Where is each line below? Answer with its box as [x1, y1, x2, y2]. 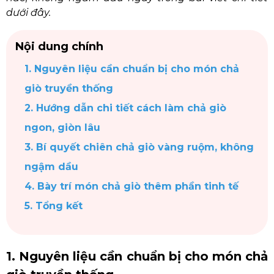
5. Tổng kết [24, 200, 83, 212]
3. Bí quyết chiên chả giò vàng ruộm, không [24, 141, 254, 153]
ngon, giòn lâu [24, 122, 100, 133]
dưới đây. [6, 7, 51, 18]
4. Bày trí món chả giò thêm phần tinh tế [24, 180, 239, 192]
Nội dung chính [15, 40, 103, 53]
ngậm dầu [24, 161, 78, 172]
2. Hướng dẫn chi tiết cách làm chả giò [24, 102, 226, 114]
